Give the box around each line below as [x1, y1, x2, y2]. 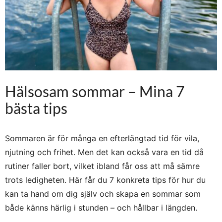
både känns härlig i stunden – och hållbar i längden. [5, 203, 197, 213]
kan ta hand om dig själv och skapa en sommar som [5, 189, 201, 199]
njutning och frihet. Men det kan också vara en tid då [5, 147, 204, 158]
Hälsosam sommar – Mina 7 [5, 82, 184, 101]
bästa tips [5, 99, 67, 117]
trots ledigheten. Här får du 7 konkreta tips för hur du [5, 175, 206, 185]
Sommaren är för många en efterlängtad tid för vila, [5, 133, 199, 144]
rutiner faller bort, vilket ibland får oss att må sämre [5, 161, 200, 171]
